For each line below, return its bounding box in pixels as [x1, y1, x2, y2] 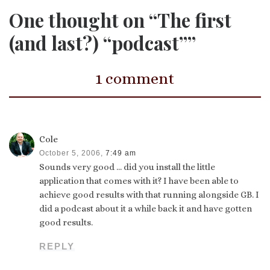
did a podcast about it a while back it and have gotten [39, 202, 253, 214]
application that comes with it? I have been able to [39, 175, 239, 186]
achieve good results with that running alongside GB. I [39, 189, 260, 200]
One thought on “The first [9, 7, 231, 33]
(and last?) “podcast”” [9, 30, 196, 56]
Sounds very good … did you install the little [39, 161, 216, 172]
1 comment [95, 69, 175, 88]
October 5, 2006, [39, 148, 104, 157]
